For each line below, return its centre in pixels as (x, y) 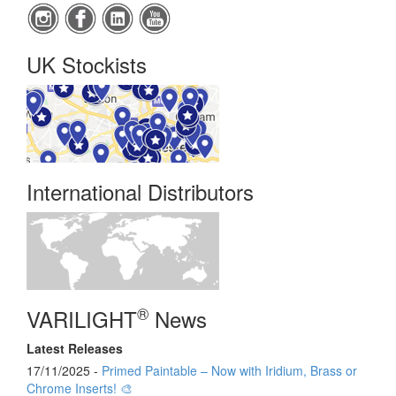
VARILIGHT (82, 318)
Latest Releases (75, 348)
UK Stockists (87, 64)
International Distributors (140, 191)
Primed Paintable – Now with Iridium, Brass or (229, 370)
